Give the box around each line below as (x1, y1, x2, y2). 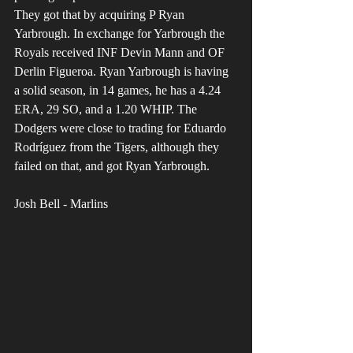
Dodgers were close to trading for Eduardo (14, 121, 229, 136)
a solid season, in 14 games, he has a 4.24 (14, 84, 224, 98)
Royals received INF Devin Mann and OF (14, 46, 228, 60)
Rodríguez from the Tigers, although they (14, 140, 222, 154)
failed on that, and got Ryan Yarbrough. (14, 159, 210, 173)
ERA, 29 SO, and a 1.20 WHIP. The (14, 102, 200, 117)
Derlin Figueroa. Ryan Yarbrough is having (14, 65, 232, 79)
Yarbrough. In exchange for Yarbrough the (14, 27, 228, 41)
